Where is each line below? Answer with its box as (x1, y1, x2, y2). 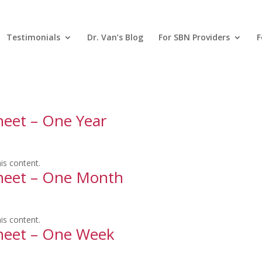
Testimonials (6, 32, 61, 43)
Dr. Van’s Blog (87, 32, 144, 43)
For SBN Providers (158, 32, 230, 43)
